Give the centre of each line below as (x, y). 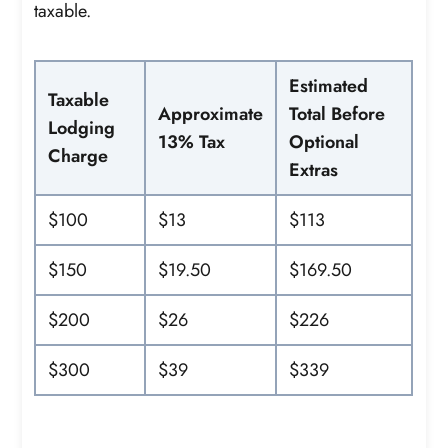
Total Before (337, 113)
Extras (314, 169)
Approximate (211, 113)
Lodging (82, 127)
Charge (78, 155)
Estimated (329, 85)
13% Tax (192, 141)
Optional (324, 141)
